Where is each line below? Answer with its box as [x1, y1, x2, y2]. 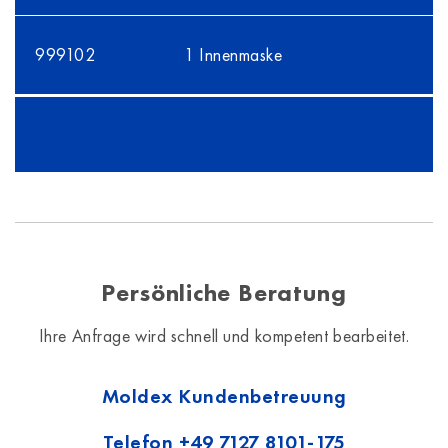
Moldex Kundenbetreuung [101, 383, 347, 409]
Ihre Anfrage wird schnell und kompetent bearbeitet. [38, 324, 410, 347]
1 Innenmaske [184, 43, 283, 66]
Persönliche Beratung [101, 277, 347, 308]
